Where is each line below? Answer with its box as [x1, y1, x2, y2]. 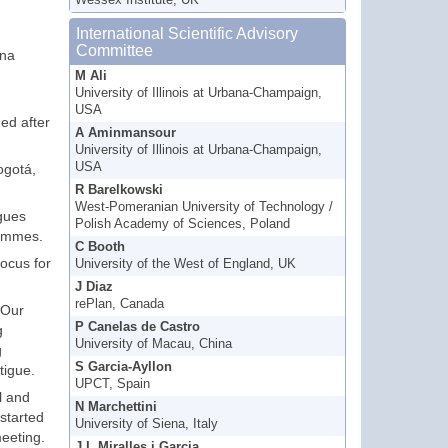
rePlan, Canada [74, 297, 164, 312]
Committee [75, 42, 153, 60]
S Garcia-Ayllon [74, 360, 172, 375]
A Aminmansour [74, 126, 176, 141]
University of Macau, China [74, 337, 232, 352]
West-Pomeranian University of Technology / [74, 200, 333, 215]
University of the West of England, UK [74, 257, 296, 272]
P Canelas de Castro [74, 320, 200, 335]
